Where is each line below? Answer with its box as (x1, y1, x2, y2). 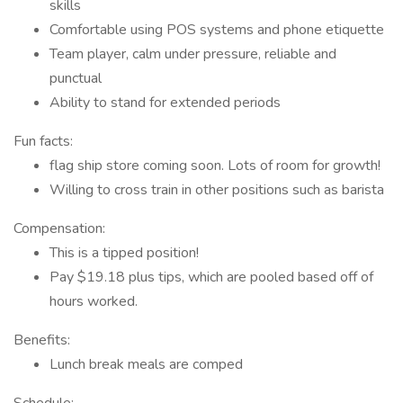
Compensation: (13, 219, 105, 238)
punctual (49, 68, 102, 88)
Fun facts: (13, 131, 73, 151)
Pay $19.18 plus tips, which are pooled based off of (49, 267, 373, 287)
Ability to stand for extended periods (49, 93, 281, 112)
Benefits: (13, 330, 70, 350)
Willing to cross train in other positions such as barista (49, 180, 384, 200)
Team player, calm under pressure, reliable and (49, 44, 336, 64)
